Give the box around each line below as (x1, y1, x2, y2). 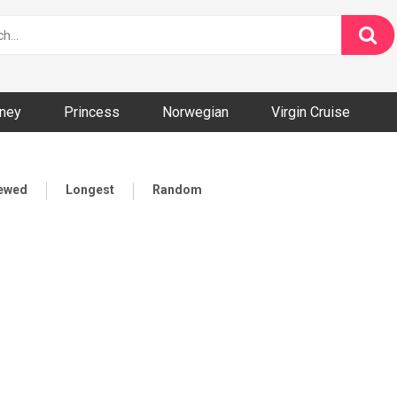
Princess (64, 104, 120, 121)
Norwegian (162, 104, 229, 121)
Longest (66, 183, 114, 197)
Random (152, 183, 202, 197)
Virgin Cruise (271, 104, 350, 121)
